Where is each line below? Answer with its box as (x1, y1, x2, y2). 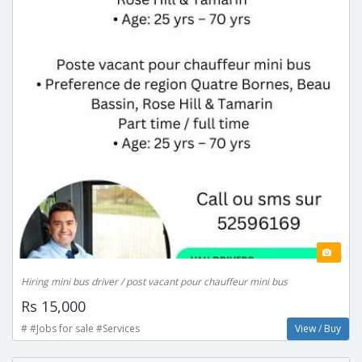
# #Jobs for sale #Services (21, 321, 140, 335)
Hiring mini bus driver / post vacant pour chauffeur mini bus (21, 274, 288, 288)
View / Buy (295, 321, 341, 335)
